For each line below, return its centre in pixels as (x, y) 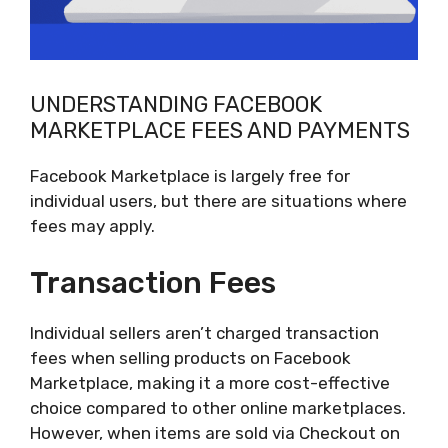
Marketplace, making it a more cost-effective (210, 382)
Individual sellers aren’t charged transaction (204, 332)
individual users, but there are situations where (218, 201)
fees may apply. (92, 226)
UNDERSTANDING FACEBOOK (176, 105)
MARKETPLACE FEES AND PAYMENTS (220, 131)
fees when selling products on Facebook (190, 357)
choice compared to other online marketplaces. (218, 407)
